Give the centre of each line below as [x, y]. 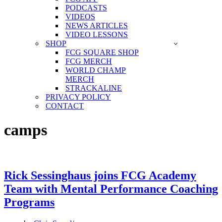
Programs [29, 202]
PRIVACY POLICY [78, 97]
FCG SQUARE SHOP [102, 52]
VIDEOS [80, 17]
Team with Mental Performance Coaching [111, 189]
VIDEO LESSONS [97, 34]
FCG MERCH [89, 61]
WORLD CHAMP [96, 70]
